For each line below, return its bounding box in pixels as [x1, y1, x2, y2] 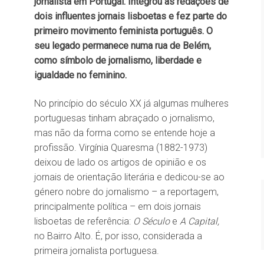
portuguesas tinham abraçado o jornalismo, [34, 113, 214, 124]
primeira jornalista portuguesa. [34, 245, 159, 256]
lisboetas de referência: [34, 216, 133, 227]
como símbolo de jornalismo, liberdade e [34, 55, 202, 66]
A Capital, [180, 216, 219, 227]
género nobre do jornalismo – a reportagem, [34, 186, 219, 197]
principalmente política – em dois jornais [34, 201, 201, 212]
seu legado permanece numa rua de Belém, [34, 40, 211, 51]
